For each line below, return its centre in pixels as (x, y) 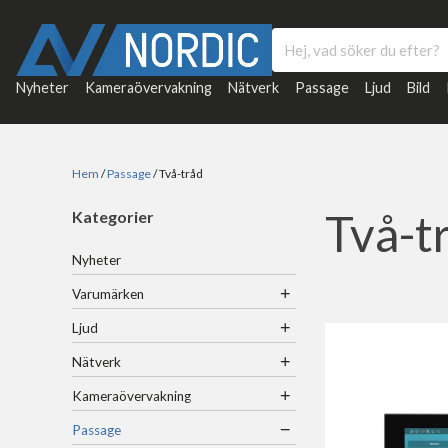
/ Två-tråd (177, 174)
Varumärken (108, 294)
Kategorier (113, 217)
